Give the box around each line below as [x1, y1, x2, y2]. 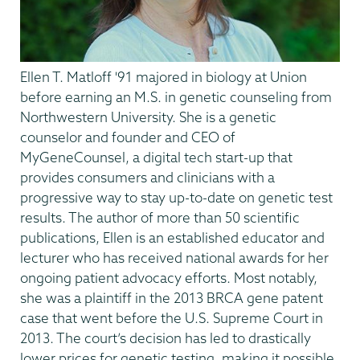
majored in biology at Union [136, 68, 307, 85]
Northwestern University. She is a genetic [20, 108, 276, 125]
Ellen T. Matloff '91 [20, 68, 133, 85]
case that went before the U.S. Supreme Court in [20, 309, 323, 326]
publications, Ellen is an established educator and [20, 229, 325, 246]
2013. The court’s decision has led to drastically [20, 329, 311, 346]
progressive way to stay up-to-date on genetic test [20, 189, 333, 206]
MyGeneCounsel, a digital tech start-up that [20, 149, 292, 166]
